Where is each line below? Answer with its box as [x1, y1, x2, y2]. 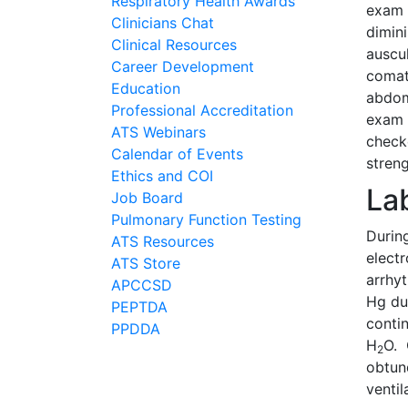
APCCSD [111, 276, 172, 294]
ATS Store [111, 254, 180, 272]
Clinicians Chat [111, 14, 214, 32]
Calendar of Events [111, 145, 243, 163]
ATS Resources [111, 232, 214, 250]
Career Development [111, 57, 254, 76]
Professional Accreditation [111, 101, 293, 119]
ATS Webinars [111, 123, 206, 141]
